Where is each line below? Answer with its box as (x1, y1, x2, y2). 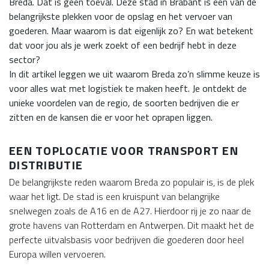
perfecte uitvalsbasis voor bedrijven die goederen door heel (9, 232, 244, 247)
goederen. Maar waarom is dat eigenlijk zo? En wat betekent (9, 23, 253, 38)
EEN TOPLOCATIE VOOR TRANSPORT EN (9, 141, 238, 160)
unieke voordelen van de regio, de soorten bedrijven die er (9, 95, 239, 110)
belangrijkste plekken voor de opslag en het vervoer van (9, 9, 232, 23)
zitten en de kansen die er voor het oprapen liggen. (9, 110, 213, 124)
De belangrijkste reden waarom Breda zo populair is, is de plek (9, 175, 254, 189)
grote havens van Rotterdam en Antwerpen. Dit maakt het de (9, 218, 254, 232)
